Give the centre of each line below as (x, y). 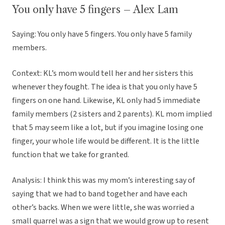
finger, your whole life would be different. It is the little (106, 141)
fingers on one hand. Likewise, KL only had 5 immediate (106, 101)
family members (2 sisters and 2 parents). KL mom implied (112, 114)
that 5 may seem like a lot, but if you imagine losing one (108, 128)
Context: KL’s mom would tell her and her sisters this (103, 74)
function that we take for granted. (71, 155)
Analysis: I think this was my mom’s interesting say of (103, 181)
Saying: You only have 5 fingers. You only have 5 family (102, 34)
